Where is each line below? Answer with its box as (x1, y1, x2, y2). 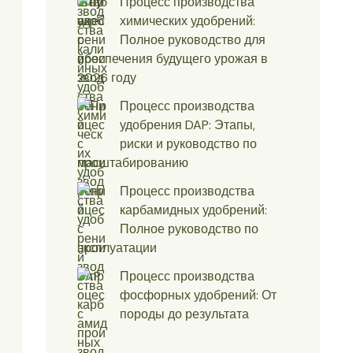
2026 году (77, 69, 136, 87)
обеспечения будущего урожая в (77, 50, 268, 68)
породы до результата (120, 306, 249, 323)
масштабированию (77, 154, 188, 172)
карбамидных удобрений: (120, 202, 267, 219)
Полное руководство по (120, 221, 258, 238)
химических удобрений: (120, 13, 255, 30)
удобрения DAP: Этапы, (120, 117, 255, 134)
